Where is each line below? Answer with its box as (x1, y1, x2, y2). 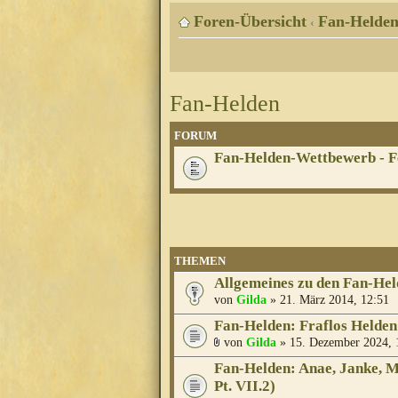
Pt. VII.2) (214, 378, 275, 395)
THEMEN (174, 254, 226, 268)
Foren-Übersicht (194, 12, 306, 31)
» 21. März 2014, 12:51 (267, 292, 389, 307)
